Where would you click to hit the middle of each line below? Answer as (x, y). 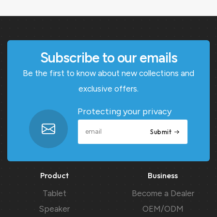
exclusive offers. (108, 89)
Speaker (54, 209)
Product (54, 175)
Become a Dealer (163, 193)
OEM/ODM (163, 209)
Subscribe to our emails (108, 58)
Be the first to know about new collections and (108, 73)
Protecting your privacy (124, 112)
